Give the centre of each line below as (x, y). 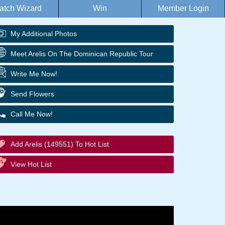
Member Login (183, 8)
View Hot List (31, 164)
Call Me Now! (32, 114)
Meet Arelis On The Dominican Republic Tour (82, 54)
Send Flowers (32, 94)
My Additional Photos (44, 34)
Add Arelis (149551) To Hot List (60, 144)
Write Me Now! (34, 74)
